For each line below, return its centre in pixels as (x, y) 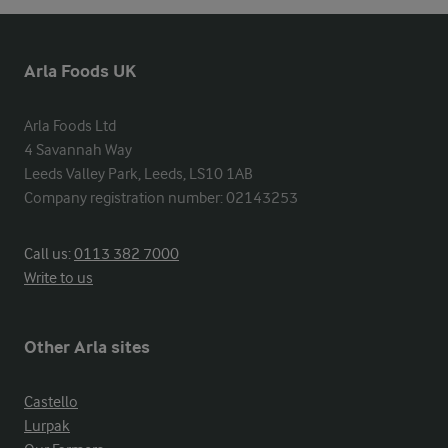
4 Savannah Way (78, 149)
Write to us (58, 277)
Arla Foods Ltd (70, 125)
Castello (51, 401)
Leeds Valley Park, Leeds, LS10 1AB (138, 173)
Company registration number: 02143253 (161, 197)
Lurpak (47, 425)
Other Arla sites (87, 347)
